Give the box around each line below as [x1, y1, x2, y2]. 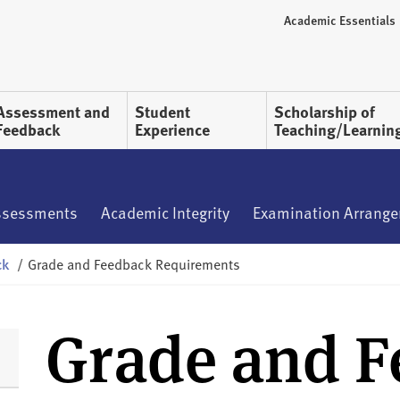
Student [135, 100, 190, 124]
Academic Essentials [284, 10, 396, 29]
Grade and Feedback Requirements [28, 254, 240, 274]
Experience [135, 118, 210, 142]
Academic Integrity [101, 201, 229, 224]
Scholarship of [274, 100, 375, 124]
